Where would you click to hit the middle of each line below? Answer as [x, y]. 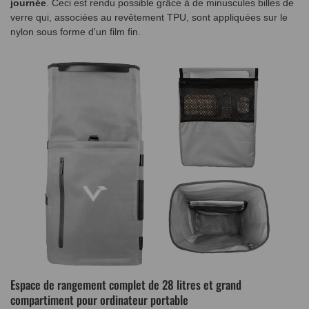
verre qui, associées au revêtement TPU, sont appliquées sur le [149, 18]
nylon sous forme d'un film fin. [77, 32]
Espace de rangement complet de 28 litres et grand [126, 284]
